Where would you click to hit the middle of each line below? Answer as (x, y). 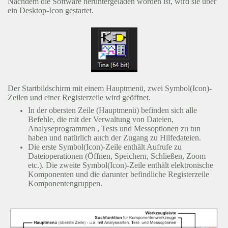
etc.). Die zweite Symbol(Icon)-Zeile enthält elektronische (121, 165)
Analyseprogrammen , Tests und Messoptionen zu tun (114, 128)
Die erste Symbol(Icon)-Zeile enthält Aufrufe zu (105, 147)
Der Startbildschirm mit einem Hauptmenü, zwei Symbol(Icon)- (110, 89)
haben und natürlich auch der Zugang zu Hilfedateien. (115, 137)
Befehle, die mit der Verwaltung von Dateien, (101, 119)
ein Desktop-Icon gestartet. (51, 11)
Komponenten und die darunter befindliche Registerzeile (119, 174)
